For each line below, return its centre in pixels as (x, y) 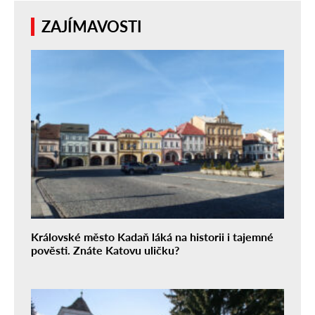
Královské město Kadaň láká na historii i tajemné (152, 236)
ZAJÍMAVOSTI (92, 26)
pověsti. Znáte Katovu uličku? (105, 250)
